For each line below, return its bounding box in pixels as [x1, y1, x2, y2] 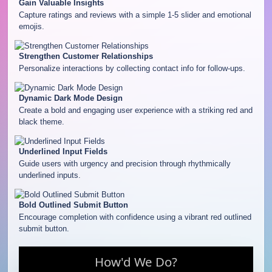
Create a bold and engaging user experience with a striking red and [18, 106, 253, 115]
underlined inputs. [18, 171, 81, 180]
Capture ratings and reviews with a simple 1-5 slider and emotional [18, 10, 251, 20]
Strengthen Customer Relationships [18, 52, 153, 61]
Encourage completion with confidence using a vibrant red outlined [18, 212, 251, 222]
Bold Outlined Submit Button [18, 200, 128, 210]
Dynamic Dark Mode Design [18, 93, 123, 103]
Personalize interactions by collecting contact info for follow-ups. [18, 64, 245, 73]
